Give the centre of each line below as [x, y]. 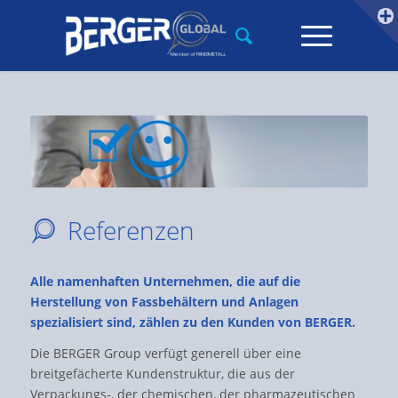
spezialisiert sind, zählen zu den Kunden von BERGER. [192, 322]
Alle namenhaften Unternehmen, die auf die [165, 282]
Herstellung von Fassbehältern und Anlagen [164, 302]
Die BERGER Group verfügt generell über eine [165, 353]
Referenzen [131, 231]
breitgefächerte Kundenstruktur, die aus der [162, 374]
